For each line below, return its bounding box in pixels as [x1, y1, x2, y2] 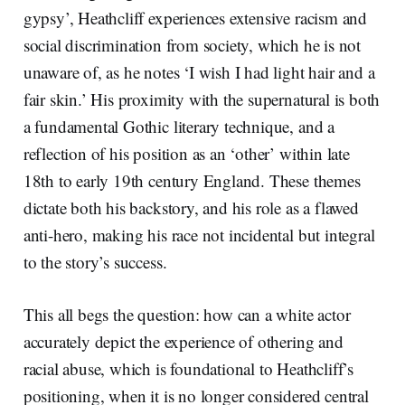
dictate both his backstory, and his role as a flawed [23, 196, 359, 220]
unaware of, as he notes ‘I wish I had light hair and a [23, 61, 375, 84]
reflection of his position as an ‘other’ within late [23, 142, 350, 165]
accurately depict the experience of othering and [23, 330, 344, 353]
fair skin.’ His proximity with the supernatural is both [23, 88, 381, 111]
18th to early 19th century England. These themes [23, 169, 361, 193]
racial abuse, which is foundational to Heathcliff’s [23, 357, 354, 381]
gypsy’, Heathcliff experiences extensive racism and [23, 6, 368, 30]
